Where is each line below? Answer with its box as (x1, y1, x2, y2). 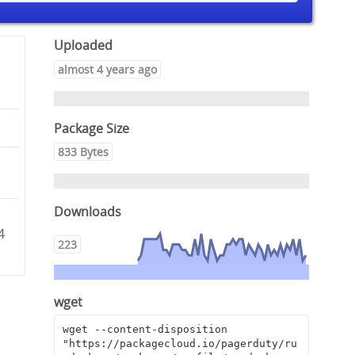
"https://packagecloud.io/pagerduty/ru (62, 338, 297, 350)
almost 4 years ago (58, 61, 158, 77)
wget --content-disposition (62, 323, 227, 336)
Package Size (54, 120, 130, 137)
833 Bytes (58, 144, 109, 160)
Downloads (54, 202, 122, 220)
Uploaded (54, 36, 113, 55)
